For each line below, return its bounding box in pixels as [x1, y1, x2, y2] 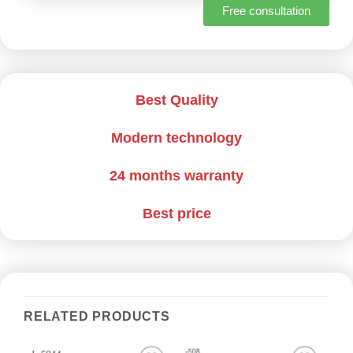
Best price [142, 205, 211, 221]
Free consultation [222, 3, 310, 17]
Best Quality [135, 91, 218, 108]
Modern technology [111, 129, 242, 146]
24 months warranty [110, 167, 243, 184]
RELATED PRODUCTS [24, 309, 170, 323]
